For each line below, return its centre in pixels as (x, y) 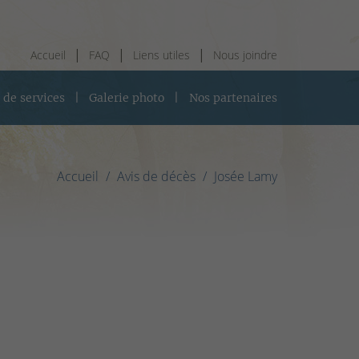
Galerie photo (127, 98)
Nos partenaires (233, 98)
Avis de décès (156, 176)
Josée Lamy (246, 176)
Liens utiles (161, 55)
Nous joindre (245, 55)
